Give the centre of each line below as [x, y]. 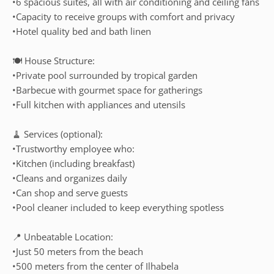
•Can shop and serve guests [70, 193]
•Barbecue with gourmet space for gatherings [107, 90]
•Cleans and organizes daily [70, 178]
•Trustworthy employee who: [73, 149]
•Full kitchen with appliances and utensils [99, 105]
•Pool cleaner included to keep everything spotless [118, 207]
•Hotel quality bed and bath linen [82, 31]
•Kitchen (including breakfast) [73, 163]
